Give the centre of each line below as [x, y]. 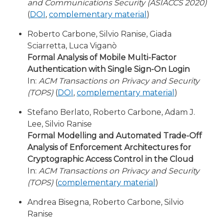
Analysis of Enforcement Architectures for [109, 147]
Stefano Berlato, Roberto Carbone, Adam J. [111, 112]
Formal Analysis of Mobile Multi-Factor [102, 57]
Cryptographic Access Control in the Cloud [110, 159]
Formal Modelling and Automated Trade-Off [115, 136]
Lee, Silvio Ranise [60, 124]
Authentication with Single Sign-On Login [109, 69]
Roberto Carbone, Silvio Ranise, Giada [99, 34]
